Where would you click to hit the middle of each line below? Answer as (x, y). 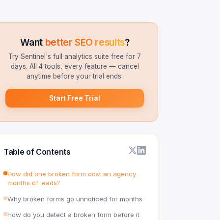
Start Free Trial (75, 98)
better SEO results (85, 42)
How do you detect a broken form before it (73, 215)
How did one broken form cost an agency (72, 174)
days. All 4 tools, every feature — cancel (75, 66)
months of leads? (34, 183)
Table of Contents (37, 152)
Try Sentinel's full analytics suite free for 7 (75, 56)
